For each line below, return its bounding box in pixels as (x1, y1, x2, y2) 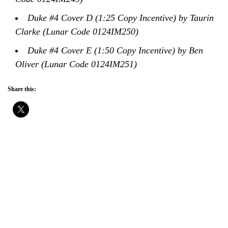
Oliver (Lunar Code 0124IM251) (15, 59, 139, 69)
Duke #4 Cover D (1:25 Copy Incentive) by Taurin (27, 12, 214, 23)
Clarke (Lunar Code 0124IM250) (15, 26, 141, 37)
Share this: (8, 85, 36, 93)
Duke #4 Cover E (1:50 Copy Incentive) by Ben (27, 45, 203, 55)
